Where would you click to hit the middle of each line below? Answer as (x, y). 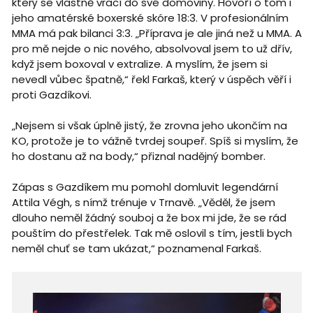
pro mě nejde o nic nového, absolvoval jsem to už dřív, (152, 48)
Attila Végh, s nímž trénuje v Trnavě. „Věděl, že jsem (143, 202)
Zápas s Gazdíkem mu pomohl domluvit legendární (145, 187)
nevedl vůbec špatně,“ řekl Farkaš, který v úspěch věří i (151, 79)
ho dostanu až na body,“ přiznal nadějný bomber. (140, 156)
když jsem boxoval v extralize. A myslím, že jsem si (139, 64)
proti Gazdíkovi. (51, 94)
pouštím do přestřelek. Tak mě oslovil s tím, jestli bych (152, 233)
